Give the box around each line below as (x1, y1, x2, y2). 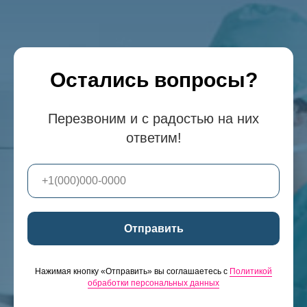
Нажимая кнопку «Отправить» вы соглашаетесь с (35, 267, 230, 277)
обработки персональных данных (88, 278, 219, 288)
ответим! (125, 130, 182, 145)
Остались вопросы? (49, 68, 258, 91)
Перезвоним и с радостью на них (48, 110, 259, 126)
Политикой (230, 267, 272, 277)
